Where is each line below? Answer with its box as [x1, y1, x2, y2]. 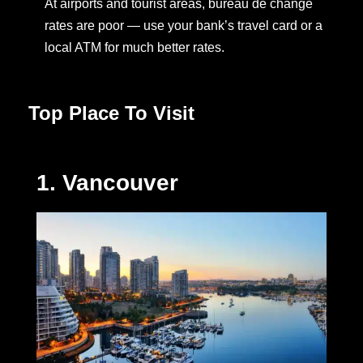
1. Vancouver [36, 170, 178, 196]
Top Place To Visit [28, 102, 194, 125]
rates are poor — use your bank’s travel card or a [45, 19, 322, 33]
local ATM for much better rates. [45, 41, 224, 55]
